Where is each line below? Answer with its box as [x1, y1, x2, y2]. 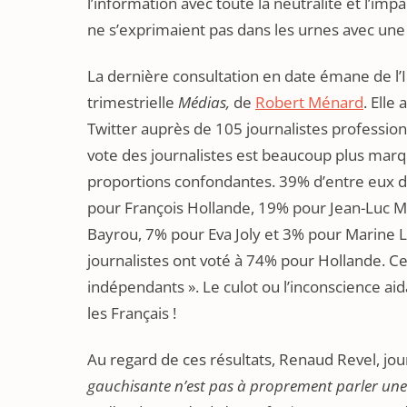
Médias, [178, 92, 230, 113]
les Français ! [87, 303, 176, 323]
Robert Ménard [255, 92, 363, 113]
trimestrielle [87, 92, 178, 113]
